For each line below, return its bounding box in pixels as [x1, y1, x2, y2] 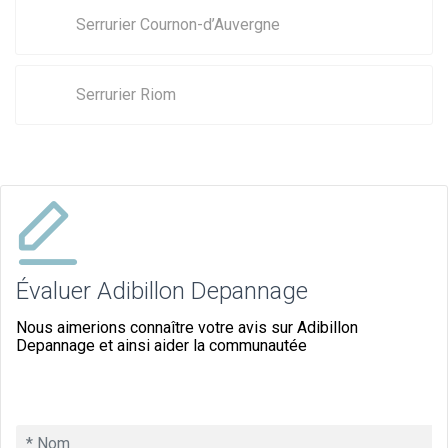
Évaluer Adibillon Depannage [16, 276, 308, 305]
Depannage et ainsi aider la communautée [16, 335, 307, 355]
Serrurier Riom [76, 84, 176, 104]
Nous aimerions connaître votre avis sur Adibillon [16, 317, 358, 337]
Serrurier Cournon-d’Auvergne [76, 14, 280, 34]
